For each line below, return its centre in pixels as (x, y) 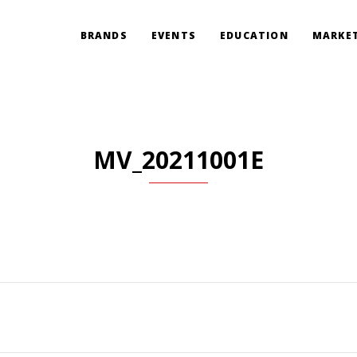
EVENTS (173, 35)
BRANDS (104, 35)
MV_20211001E (178, 160)
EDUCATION (254, 35)
